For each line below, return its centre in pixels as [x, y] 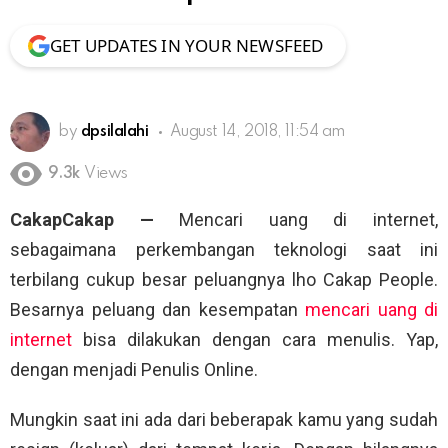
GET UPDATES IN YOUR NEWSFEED [187, 45]
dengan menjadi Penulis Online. [134, 370]
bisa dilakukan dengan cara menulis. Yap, [255, 340]
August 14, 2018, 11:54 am [257, 131]
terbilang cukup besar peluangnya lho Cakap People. [224, 280]
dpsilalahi [114, 131]
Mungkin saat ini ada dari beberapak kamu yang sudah [224, 420]
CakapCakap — [82, 220]
